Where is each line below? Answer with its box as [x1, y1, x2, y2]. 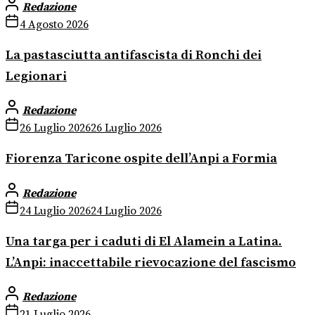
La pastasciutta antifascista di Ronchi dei [6, 46, 262, 63]
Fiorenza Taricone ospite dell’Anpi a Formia [6, 150, 277, 167]
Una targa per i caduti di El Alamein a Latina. [6, 233, 282, 250]
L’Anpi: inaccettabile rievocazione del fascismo [6, 254, 296, 271]
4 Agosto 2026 [20, 17, 89, 32]
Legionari [6, 67, 67, 84]
